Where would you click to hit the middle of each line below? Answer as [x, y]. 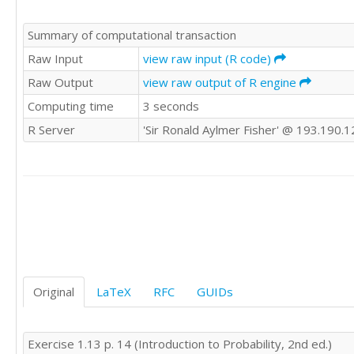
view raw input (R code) [209, 58]
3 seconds [171, 105]
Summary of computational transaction [132, 34]
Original [54, 291]
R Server [51, 129]
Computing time [71, 105]
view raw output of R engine [221, 82]
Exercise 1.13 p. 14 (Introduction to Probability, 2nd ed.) [180, 344]
